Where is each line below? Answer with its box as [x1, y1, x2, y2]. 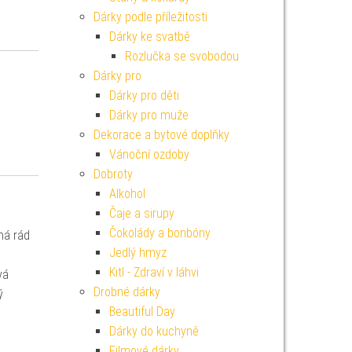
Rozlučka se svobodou [124, 49, 239, 64]
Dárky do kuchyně [108, 324, 199, 339]
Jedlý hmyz [108, 245, 167, 260]
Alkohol [108, 186, 145, 201]
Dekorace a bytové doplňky [93, 127, 229, 142]
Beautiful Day [108, 304, 175, 319]
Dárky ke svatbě [108, 29, 190, 44]
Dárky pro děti [108, 88, 179, 103]
